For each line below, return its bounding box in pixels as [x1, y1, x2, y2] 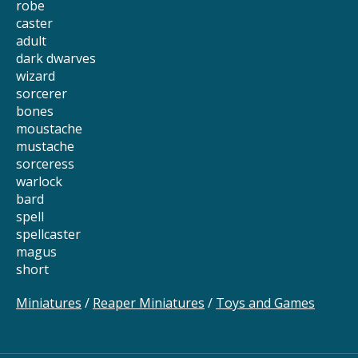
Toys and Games [216, 294, 315, 312]
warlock [16, 173, 62, 191]
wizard [16, 67, 55, 86]
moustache [16, 120, 82, 138]
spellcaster [16, 225, 81, 244]
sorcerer [16, 85, 67, 103]
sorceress [16, 155, 74, 173]
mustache [16, 137, 74, 156]
